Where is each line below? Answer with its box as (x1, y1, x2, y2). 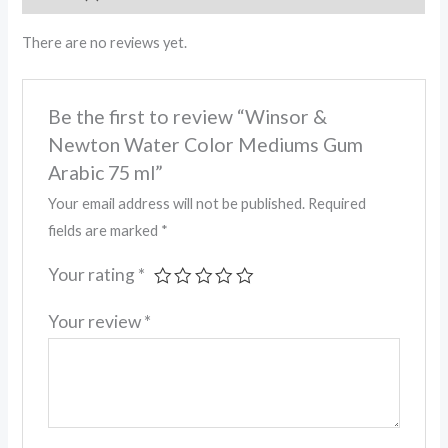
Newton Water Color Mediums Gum (47, 133, 363, 157)
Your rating (47, 264, 138, 286)
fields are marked (47, 222, 161, 240)
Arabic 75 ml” (47, 161, 163, 185)
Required (307, 195, 366, 213)
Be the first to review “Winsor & (47, 105, 327, 129)
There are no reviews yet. (22, 33, 188, 51)
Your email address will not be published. (47, 195, 305, 213)
